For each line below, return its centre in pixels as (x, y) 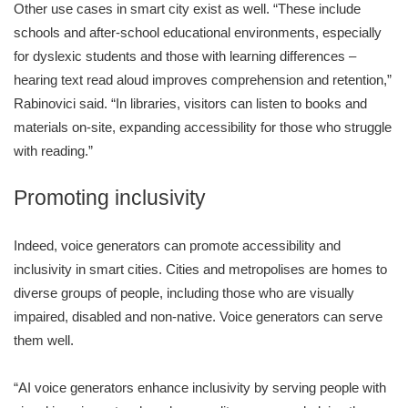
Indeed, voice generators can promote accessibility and (177, 245)
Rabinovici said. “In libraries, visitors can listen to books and (190, 103)
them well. (44, 340)
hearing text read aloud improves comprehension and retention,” (203, 79)
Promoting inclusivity (110, 198)
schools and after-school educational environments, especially (198, 32)
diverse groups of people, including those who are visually (184, 292)
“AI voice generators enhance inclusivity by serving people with (200, 387)
